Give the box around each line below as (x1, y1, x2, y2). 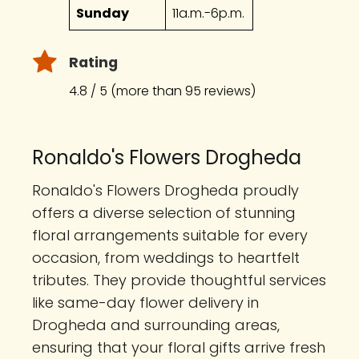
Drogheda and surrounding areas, (32, 314, 280, 335)
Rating (69, 53, 118, 73)
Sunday (76, 4, 129, 23)
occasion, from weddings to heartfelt (32, 247, 300, 268)
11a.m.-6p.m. (172, 4, 244, 23)
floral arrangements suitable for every (32, 224, 308, 245)
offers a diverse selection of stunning (32, 202, 296, 223)
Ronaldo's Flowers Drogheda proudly (32, 179, 299, 200)
